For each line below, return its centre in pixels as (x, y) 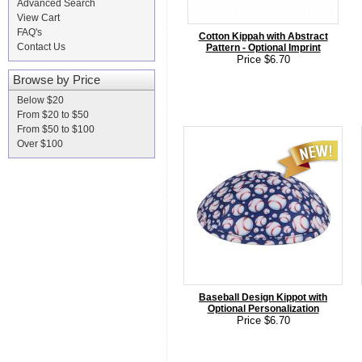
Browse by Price (57, 80)
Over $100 (40, 144)
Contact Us (41, 47)
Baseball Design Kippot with (263, 297)
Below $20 (40, 100)
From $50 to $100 (56, 129)
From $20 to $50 (53, 115)
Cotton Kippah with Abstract (263, 36)
